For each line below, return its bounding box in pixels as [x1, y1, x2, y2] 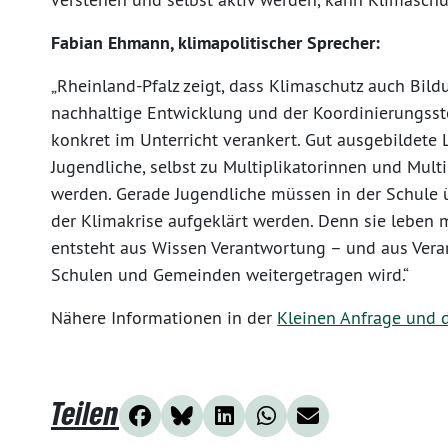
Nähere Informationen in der [51, 305, 277, 329]
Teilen [51, 393, 119, 432]
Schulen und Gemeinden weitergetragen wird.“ [51, 262, 409, 286]
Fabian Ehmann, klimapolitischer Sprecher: [51, 30, 380, 54]
